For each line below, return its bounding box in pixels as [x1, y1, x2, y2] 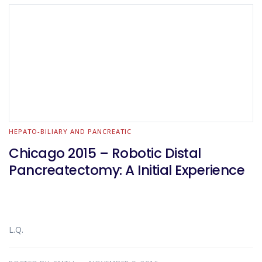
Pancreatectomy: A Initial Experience [9, 161, 244, 180]
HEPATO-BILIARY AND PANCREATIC [9, 127, 132, 136]
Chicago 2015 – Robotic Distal [9, 144, 201, 163]
